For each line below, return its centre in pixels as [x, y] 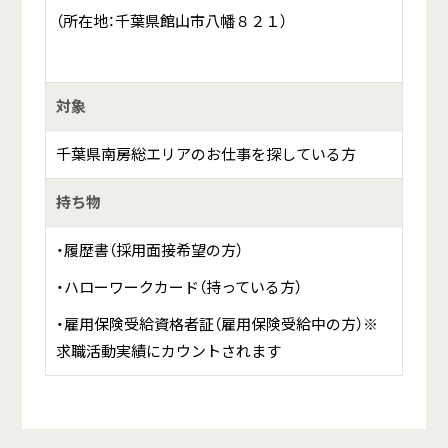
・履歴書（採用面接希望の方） [149, 250]
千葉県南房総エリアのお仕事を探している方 [205, 154]
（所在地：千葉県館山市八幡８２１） [171, 21]
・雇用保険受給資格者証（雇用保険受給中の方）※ [216, 324]
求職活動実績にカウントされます [168, 351]
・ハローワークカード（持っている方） [178, 287]
